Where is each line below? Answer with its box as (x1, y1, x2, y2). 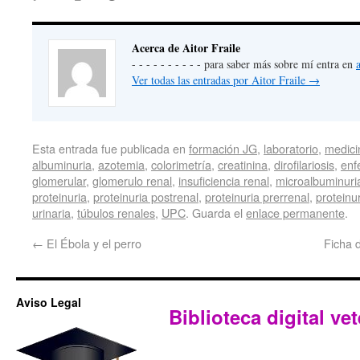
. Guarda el (186, 204, 246, 222)
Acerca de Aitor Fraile (132, 39, 240, 57)
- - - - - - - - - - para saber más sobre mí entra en (132, 56, 356, 72)
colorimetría (151, 156, 211, 174)
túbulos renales (77, 204, 155, 222)
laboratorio (264, 140, 318, 157)
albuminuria (32, 156, 92, 174)
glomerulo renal (92, 172, 172, 190)
